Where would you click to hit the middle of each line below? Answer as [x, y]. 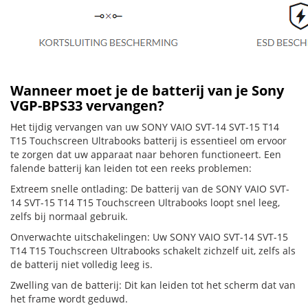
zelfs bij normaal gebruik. [69, 216]
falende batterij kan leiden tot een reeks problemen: [131, 168]
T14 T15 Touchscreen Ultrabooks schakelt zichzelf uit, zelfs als [153, 251]
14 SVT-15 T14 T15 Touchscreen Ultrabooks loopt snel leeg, [145, 202]
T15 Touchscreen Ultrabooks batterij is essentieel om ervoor [148, 141]
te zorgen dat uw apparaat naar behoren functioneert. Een [146, 154]
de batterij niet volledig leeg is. [81, 264]
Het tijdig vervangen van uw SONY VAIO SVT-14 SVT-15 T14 [145, 127]
